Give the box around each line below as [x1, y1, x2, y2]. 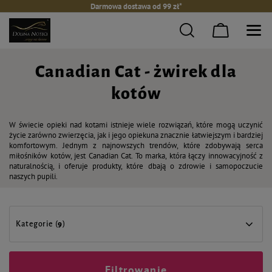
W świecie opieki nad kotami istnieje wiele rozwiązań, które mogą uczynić [9, 120, 263, 130]
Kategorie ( [16, 220, 58, 228]
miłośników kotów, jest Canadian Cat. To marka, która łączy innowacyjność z [9, 151, 263, 161]
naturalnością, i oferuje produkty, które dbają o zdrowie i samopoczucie [9, 161, 263, 171]
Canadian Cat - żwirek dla [35, 63, 237, 81]
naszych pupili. [9, 171, 58, 182]
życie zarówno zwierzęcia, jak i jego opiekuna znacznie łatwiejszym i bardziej [9, 130, 263, 140]
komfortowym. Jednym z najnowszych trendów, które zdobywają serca [9, 140, 263, 151]
